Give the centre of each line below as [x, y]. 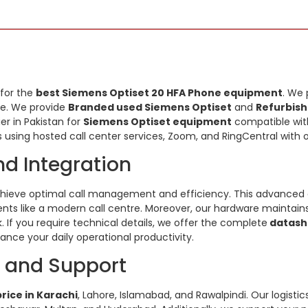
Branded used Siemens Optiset [150, 107]
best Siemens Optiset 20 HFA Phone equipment [159, 92]
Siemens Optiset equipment [157, 121]
